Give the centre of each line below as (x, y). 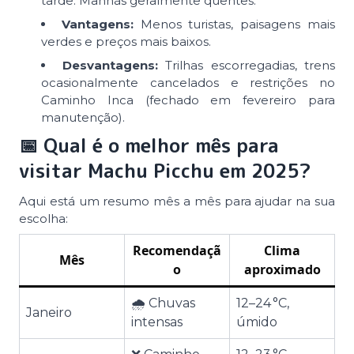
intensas (157, 322)
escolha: (43, 218)
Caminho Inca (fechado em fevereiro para (188, 100)
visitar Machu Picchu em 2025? (165, 170)
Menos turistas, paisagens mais (234, 24)
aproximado (282, 269)
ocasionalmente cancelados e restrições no (188, 82)
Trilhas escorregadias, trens (246, 65)
